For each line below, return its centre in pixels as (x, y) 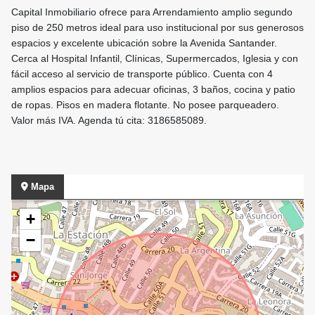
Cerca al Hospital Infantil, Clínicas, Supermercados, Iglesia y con (155, 59)
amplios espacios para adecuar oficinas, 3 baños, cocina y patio (153, 90)
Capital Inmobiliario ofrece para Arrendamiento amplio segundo (152, 12)
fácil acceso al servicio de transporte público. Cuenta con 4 (142, 74)
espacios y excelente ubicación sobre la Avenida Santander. (144, 43)
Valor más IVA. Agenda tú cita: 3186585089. (109, 121)
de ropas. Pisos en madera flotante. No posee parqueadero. (145, 105)
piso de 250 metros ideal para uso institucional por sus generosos (157, 28)
